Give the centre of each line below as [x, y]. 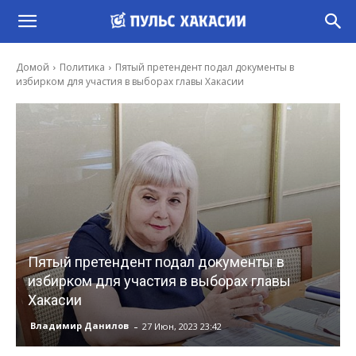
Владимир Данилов [79, 326]
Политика [82, 67]
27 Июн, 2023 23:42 [182, 326]
